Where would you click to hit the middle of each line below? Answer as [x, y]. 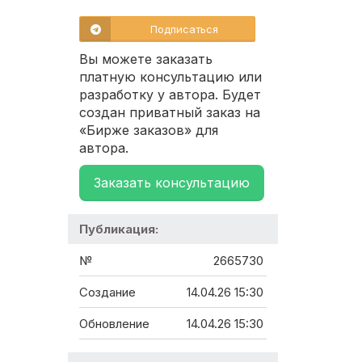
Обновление [114, 324]
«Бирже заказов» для [149, 130]
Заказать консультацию [172, 183]
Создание [107, 293]
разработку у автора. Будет [170, 95]
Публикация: [119, 229]
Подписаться [184, 29]
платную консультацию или [170, 77]
